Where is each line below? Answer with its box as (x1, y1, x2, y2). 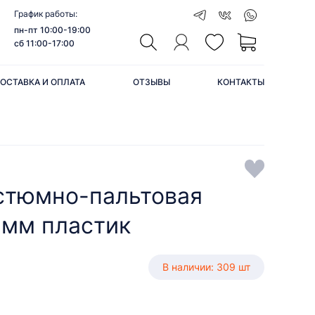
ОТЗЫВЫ (132, 77, 170, 87)
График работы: (14, 8, 78, 19)
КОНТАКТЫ (217, 77, 264, 87)
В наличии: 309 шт (162, 261, 250, 273)
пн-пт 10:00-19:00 (14, 25, 91, 35)
